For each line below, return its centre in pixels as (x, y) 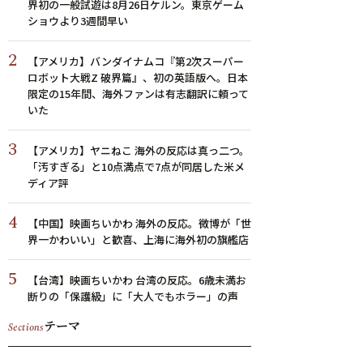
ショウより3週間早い (78, 21)
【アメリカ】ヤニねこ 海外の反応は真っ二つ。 (139, 150)
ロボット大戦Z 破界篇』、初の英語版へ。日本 (138, 77)
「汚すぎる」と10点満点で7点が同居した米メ (136, 167)
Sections (26, 328)
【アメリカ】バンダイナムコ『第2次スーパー (136, 61)
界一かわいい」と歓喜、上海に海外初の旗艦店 (138, 239)
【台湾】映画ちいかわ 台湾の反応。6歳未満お (137, 280)
